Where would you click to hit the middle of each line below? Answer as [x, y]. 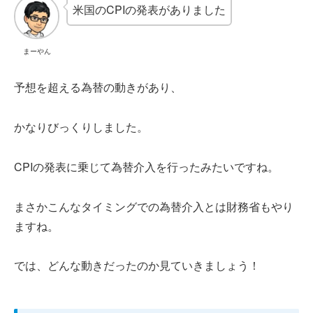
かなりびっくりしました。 [81, 126]
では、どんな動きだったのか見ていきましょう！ [137, 265]
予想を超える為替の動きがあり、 [98, 87]
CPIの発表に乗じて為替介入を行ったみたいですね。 [146, 166]
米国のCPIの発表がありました [150, 10]
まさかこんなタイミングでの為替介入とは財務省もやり [154, 206]
